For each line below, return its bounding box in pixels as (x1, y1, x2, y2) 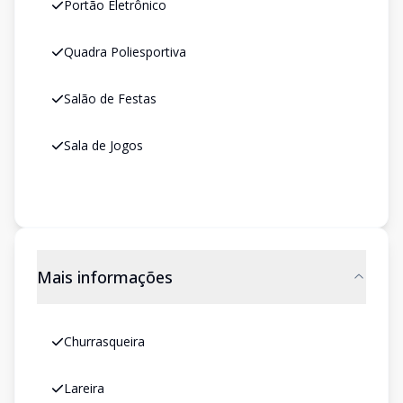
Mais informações (37, 266, 173, 288)
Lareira (64, 380, 104, 397)
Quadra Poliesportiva (64, 43, 186, 60)
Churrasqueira (64, 333, 145, 350)
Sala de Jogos (64, 137, 143, 154)
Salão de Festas (64, 90, 157, 107)
